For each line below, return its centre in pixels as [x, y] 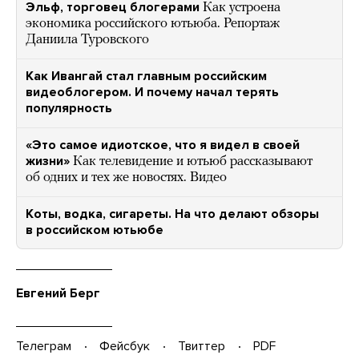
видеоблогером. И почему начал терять [152, 92]
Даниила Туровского [87, 39]
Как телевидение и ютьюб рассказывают [193, 161]
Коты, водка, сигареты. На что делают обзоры [172, 214]
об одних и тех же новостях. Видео [126, 177]
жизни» [48, 161]
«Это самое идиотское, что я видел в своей [163, 145]
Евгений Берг [58, 293]
